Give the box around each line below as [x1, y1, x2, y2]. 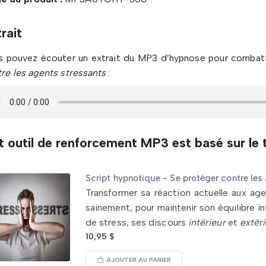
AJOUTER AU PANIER [106, 256, 171, 264]
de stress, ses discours [85, 217, 188, 228]
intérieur [188, 217, 226, 228]
